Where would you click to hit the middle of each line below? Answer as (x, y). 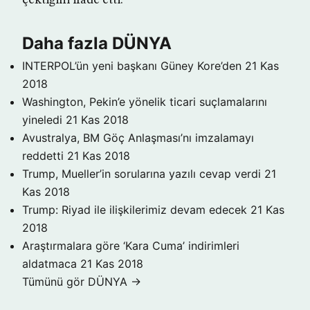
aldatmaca (49, 264)
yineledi (42, 120)
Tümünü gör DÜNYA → (82, 282)
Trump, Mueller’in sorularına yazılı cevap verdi (142, 174)
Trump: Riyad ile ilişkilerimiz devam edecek (135, 210)
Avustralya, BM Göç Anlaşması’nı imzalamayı (138, 138)
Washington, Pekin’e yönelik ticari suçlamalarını (145, 102)
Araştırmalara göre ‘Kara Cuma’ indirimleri (131, 246)
